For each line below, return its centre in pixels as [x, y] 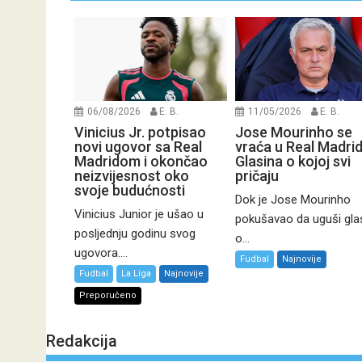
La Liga [136, 274]
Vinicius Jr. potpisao [140, 133]
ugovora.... [101, 253]
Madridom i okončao [141, 162]
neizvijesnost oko [132, 176]
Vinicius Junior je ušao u [139, 215]
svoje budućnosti [130, 191]
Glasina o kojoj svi [293, 162]
